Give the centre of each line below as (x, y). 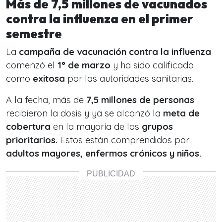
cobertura (28, 127)
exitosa (49, 79)
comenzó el (32, 65)
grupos (157, 127)
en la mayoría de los (96, 127)
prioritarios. (33, 140)
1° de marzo (84, 65)
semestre (34, 34)
